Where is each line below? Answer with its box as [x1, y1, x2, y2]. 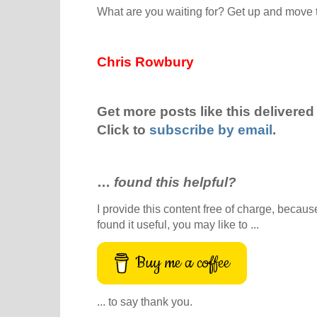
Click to [97, 122, 149, 137]
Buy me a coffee [135, 251, 231, 274]
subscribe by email [149, 122, 272, 137]
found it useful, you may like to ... [97, 218, 259, 231]
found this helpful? [114, 175, 236, 190]
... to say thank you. [97, 294, 192, 308]
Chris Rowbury [97, 54, 194, 69]
